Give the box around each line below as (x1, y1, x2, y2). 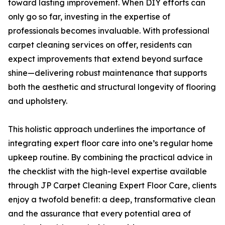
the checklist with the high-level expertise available (8, 166, 207, 177)
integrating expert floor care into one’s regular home (8, 138, 213, 149)
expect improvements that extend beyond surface (8, 54, 203, 64)
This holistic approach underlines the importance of (8, 124, 205, 135)
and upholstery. (8, 96, 67, 106)
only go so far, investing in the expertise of (8, 12, 170, 22)
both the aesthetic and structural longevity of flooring (8, 82, 216, 92)
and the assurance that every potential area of (8, 208, 191, 219)
